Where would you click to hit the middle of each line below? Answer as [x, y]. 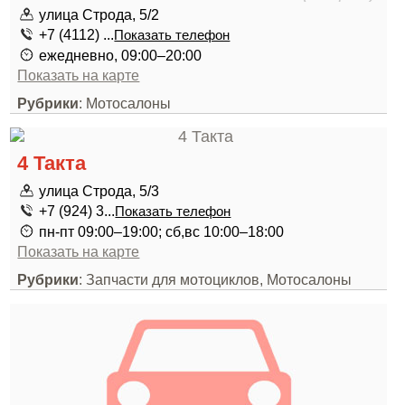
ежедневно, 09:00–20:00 [121, 55]
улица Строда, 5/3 [99, 191]
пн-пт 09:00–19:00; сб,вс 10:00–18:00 [162, 231]
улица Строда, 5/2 [99, 14]
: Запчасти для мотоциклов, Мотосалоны [216, 279]
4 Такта [52, 163]
